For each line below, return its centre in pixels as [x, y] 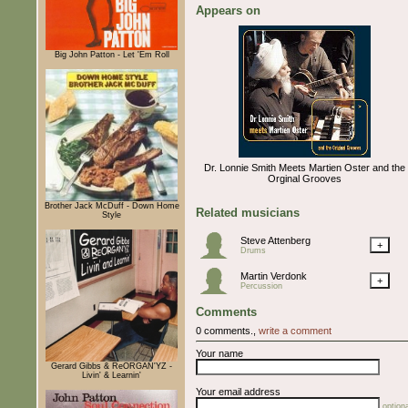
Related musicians [248, 212]
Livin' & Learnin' [112, 375]
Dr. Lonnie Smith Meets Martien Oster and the [305, 167]
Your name [219, 353]
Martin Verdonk [274, 275]
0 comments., [227, 330]
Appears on [228, 10]
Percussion [261, 286]
